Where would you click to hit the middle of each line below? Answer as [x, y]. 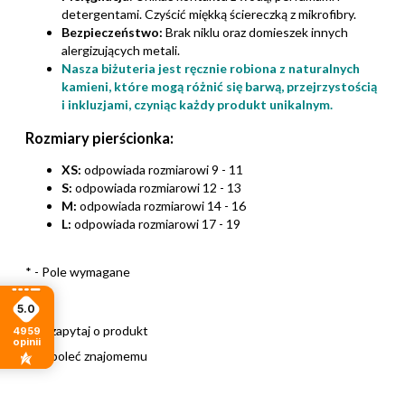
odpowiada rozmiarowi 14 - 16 [161, 205]
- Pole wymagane [81, 271]
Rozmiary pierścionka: [99, 137]
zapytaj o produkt [99, 330]
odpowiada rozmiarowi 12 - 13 [157, 187]
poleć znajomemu [99, 355]
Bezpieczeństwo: [112, 33]
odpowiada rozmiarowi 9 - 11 [162, 169]
